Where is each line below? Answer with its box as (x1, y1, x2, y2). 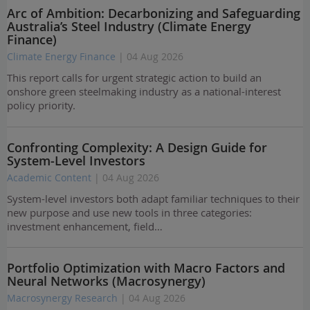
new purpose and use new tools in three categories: (7, 205, 252, 219)
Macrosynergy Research (7, 291, 120, 305)
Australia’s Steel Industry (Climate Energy (7, 18, 251, 35)
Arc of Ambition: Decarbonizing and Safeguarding (7, 5, 300, 22)
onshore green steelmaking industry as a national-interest (7, 84, 281, 99)
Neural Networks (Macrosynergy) (7, 273, 206, 290)
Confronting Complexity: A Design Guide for (7, 138, 267, 156)
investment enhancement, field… (7, 219, 163, 233)
